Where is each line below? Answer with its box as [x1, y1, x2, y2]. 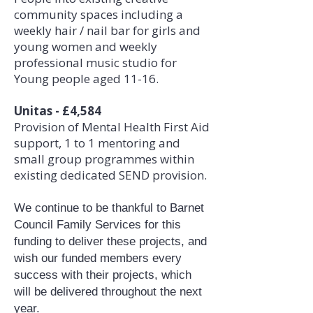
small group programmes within [14, 151, 194, 167]
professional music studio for [14, 54, 177, 71]
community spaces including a [14, 6, 183, 22]
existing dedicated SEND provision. [14, 167, 207, 183]
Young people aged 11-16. [14, 71, 159, 87]
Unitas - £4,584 [14, 103, 101, 119]
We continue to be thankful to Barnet [14, 201, 204, 214]
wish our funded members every [14, 252, 182, 265]
